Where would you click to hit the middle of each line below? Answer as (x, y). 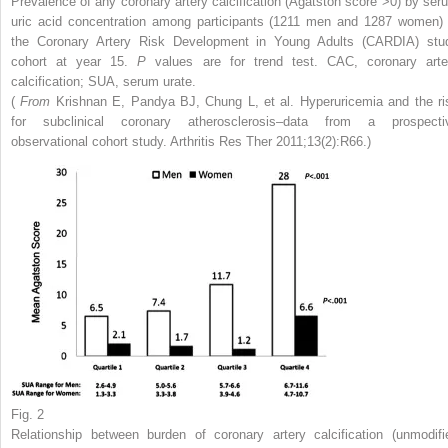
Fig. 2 (27, 414)
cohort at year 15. (74, 61)
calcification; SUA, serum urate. (103, 81)
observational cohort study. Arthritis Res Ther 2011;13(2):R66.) (191, 141)
